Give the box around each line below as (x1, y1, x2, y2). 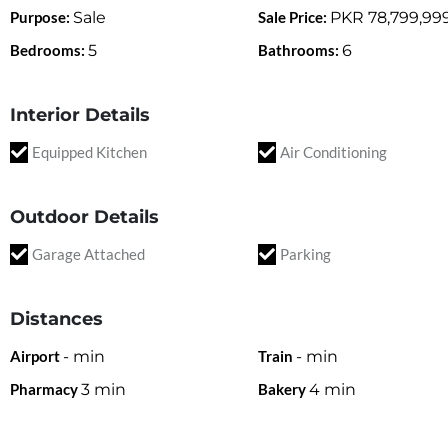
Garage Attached (32, 245, 145, 263)
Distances (10, 308, 103, 330)
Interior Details (10, 104, 150, 126)
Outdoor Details (10, 206, 159, 228)
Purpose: (10, 8, 70, 26)
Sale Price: (258, 8, 328, 26)
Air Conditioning (280, 143, 388, 161)
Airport (10, 347, 60, 365)
